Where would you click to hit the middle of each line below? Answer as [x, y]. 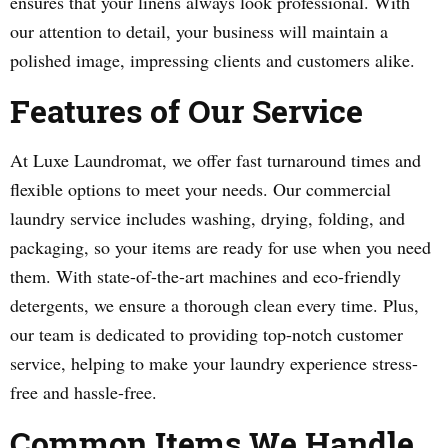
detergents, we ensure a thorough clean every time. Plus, [214, 305]
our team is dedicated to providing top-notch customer [206, 334]
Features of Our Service [186, 110]
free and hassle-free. [83, 392]
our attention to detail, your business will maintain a [199, 31]
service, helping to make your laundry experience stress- [214, 363]
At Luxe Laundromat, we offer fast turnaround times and [215, 160]
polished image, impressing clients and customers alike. [212, 60]
